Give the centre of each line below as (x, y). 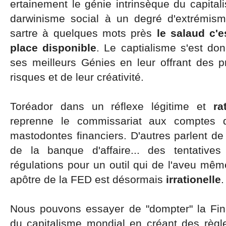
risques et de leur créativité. (77, 77)
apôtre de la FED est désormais (88, 179)
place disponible (53, 48)
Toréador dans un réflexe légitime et (112, 106)
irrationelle (193, 179)
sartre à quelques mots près (83, 33)
